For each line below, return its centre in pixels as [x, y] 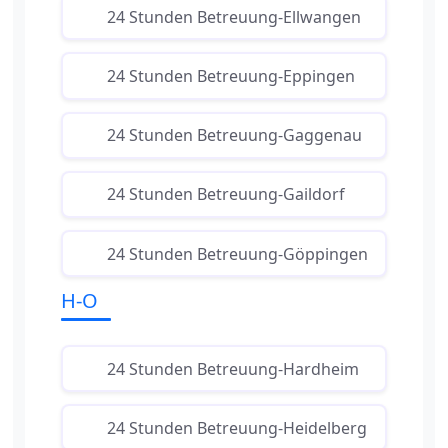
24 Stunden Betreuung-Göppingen [237, 253]
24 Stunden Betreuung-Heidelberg [236, 427]
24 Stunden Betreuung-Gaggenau [234, 135]
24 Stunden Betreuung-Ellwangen [233, 16]
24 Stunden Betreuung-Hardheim [232, 368]
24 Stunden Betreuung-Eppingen [230, 75]
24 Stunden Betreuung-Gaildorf [225, 194]
